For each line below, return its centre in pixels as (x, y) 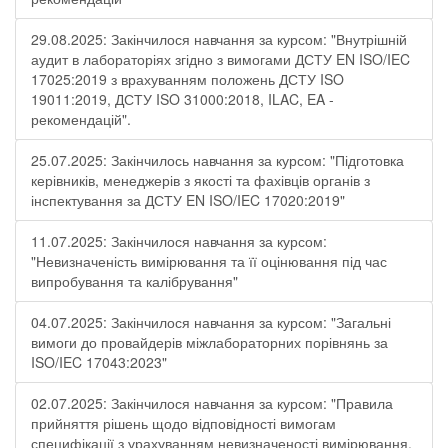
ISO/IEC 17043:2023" (99, 362)
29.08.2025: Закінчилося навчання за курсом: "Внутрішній (219, 39)
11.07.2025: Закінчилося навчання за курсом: (179, 241)
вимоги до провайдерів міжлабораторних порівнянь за (209, 342)
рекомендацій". (81, 119)
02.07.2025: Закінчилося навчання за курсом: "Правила (212, 403)
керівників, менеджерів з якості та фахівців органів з (200, 180)
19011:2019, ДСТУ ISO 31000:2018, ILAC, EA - (182, 99)
